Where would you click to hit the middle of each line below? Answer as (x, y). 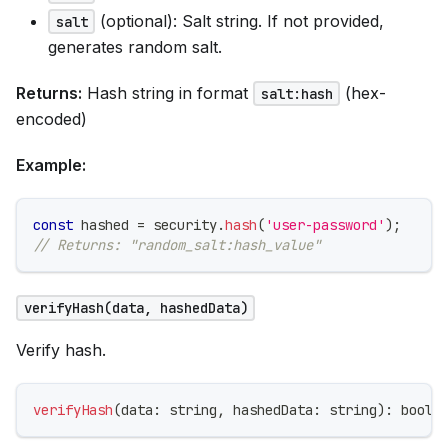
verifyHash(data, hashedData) (135, 307)
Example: (51, 164)
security (181, 224)
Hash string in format (167, 92)
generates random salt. (135, 46)
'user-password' (325, 224)
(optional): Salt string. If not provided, (240, 20)
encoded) (51, 118)
